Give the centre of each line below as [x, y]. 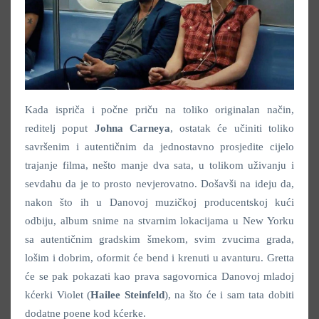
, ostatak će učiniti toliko [232, 128]
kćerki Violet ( [58, 294]
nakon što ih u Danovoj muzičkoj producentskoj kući [159, 202]
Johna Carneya [132, 128]
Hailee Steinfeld [127, 294]
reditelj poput [60, 128]
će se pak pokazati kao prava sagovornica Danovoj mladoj [159, 276]
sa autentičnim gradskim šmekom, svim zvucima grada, [159, 239]
